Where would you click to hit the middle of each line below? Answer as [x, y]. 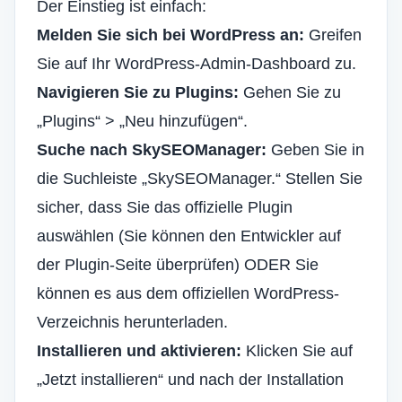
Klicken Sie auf [297, 351]
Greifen [333, 35]
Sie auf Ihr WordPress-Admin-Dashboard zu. [197, 64]
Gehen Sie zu [290, 92]
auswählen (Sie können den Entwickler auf [189, 236]
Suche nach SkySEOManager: [152, 150]
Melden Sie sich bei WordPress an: [170, 35]
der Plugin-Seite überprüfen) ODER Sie [178, 265]
